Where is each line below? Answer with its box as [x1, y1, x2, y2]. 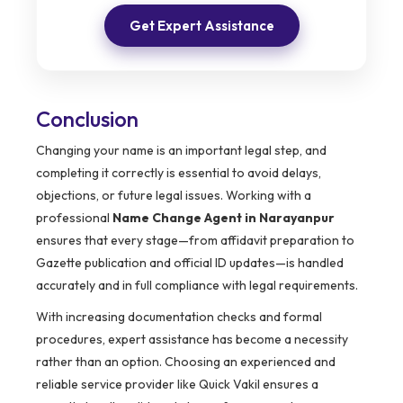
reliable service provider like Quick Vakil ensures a [36, 376, 318, 393]
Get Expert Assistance [129, 17, 274, 35]
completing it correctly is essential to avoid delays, [36, 165, 321, 182]
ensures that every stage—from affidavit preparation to [36, 232, 354, 249]
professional [36, 210, 112, 227]
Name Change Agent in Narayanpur [112, 210, 335, 227]
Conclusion [36, 105, 139, 133]
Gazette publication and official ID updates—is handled [36, 255, 344, 272]
